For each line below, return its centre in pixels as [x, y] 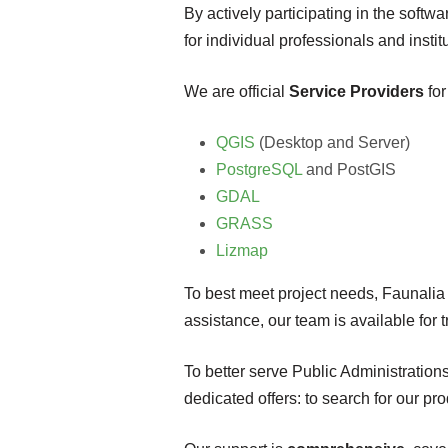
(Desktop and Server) [332, 142]
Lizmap [242, 250]
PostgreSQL [259, 169]
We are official [236, 91]
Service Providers [356, 91]
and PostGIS [349, 169]
